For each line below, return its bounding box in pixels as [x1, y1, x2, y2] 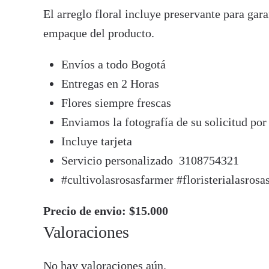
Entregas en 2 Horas [61, 77, 159, 90]
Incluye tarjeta [61, 134, 132, 148]
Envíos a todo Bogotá [61, 58, 166, 71]
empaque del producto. [43, 26, 154, 40]
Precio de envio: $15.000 [43, 204, 168, 217]
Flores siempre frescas [61, 96, 171, 109]
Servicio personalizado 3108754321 [61, 154, 239, 167]
